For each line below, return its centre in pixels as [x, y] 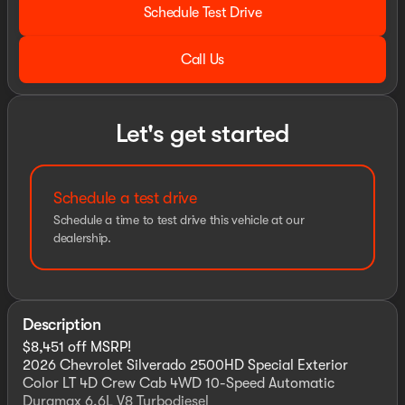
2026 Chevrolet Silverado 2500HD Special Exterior [185, 365]
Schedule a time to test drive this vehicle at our [179, 220]
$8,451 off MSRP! [77, 347]
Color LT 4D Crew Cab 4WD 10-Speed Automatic [179, 383]
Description [62, 325]
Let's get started [202, 134]
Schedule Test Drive [202, 13]
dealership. [82, 238]
